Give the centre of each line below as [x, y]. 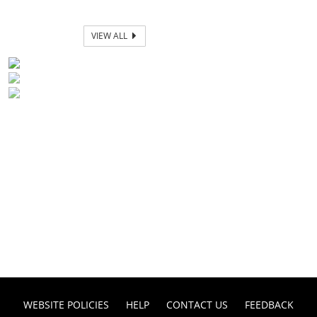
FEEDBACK [269, 305]
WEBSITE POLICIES [66, 305]
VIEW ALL [111, 36]
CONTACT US [197, 305]
